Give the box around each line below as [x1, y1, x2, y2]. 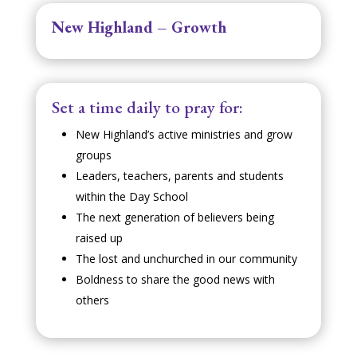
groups [75, 147, 112, 163]
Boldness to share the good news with [75, 272, 275, 287]
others [75, 292, 109, 308]
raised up [75, 230, 123, 245]
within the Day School [75, 189, 188, 204]
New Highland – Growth [51, 17, 226, 37]
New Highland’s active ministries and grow [75, 127, 292, 142]
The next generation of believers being [75, 210, 274, 225]
